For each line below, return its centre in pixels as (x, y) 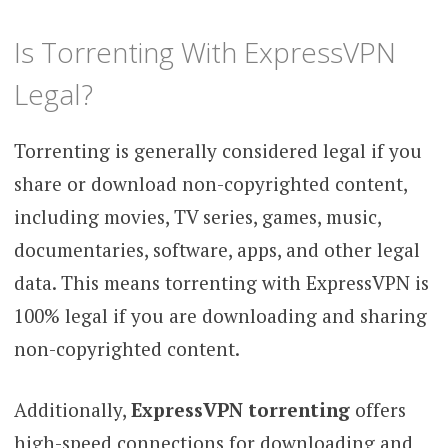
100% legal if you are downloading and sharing (220, 315)
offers (377, 410)
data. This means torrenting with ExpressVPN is (221, 282)
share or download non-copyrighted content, (210, 183)
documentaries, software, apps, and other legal (216, 249)
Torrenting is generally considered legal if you (217, 150)
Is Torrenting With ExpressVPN (204, 51)
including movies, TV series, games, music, (197, 216)
